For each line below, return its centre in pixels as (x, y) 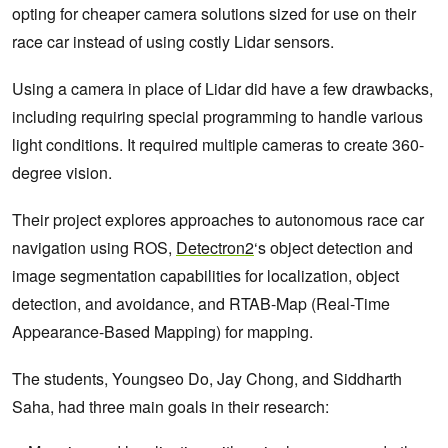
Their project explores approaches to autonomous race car (218, 220)
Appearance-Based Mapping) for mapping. (162, 332)
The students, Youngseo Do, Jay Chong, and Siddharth (207, 379)
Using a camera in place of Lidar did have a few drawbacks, (222, 89)
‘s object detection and (333, 248)
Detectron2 (215, 248)
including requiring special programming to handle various (217, 117)
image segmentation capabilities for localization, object (205, 276)
